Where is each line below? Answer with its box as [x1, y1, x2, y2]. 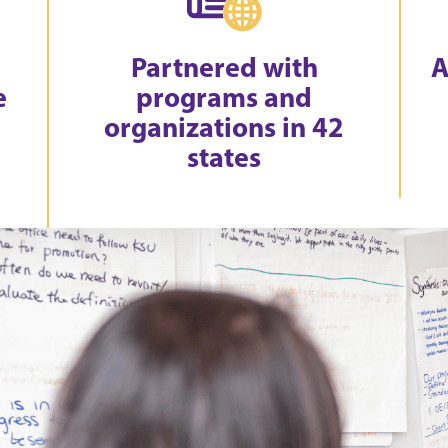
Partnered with [130, 49, 318, 84]
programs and [136, 79, 313, 114]
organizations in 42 [104, 109, 345, 144]
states [187, 139, 262, 174]
